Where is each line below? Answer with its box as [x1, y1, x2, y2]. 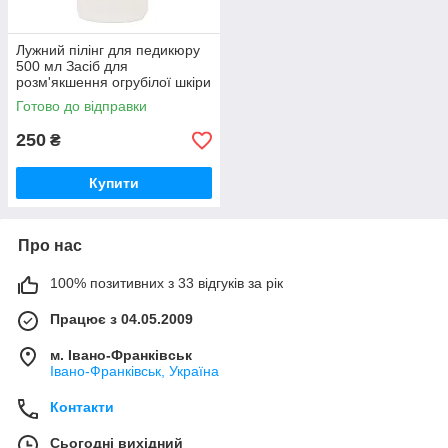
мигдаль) [16, 106, 74, 122]
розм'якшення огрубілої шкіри [16, 74, 211, 90]
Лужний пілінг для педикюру [16, 42, 200, 58]
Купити [89, 175, 139, 191]
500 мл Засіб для [16, 58, 128, 74]
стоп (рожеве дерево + [16, 90, 165, 106]
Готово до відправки [16, 98, 147, 114]
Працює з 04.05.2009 [50, 311, 193, 327]
